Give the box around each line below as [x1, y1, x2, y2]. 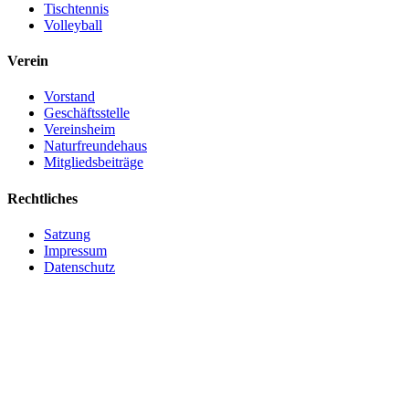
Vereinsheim [44, 121, 115, 138]
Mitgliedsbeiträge [44, 154, 143, 171]
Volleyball [44, 16, 102, 33]
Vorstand [44, 89, 95, 105]
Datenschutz [44, 258, 115, 275]
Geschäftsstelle [44, 105, 130, 121]
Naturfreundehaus [44, 138, 147, 154]
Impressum [44, 242, 107, 258]
